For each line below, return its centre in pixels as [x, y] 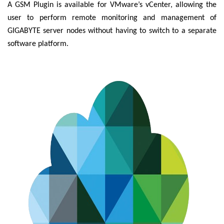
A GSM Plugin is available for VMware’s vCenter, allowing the [112, 5]
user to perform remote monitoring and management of [112, 18]
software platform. [38, 44]
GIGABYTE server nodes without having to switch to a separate [112, 31]
